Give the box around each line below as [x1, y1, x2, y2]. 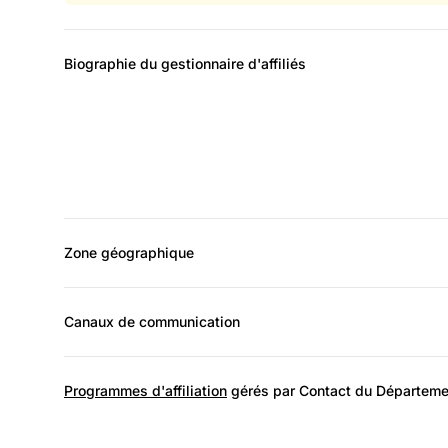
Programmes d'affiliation [64, 381, 227, 399]
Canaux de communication [64, 312, 240, 330]
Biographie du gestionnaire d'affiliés [64, 54, 306, 72]
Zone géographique [64, 243, 194, 261]
